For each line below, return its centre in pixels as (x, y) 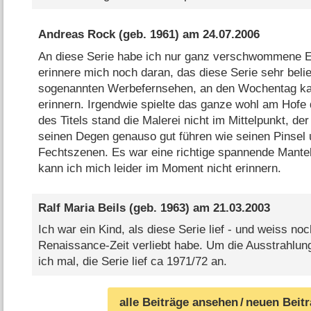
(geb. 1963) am (169, 208)
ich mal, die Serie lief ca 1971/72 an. (132, 262)
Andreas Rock (76, 35)
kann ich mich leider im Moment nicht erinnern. (159, 168)
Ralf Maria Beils (82, 208)
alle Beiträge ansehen (179, 302)
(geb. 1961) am (159, 35)
